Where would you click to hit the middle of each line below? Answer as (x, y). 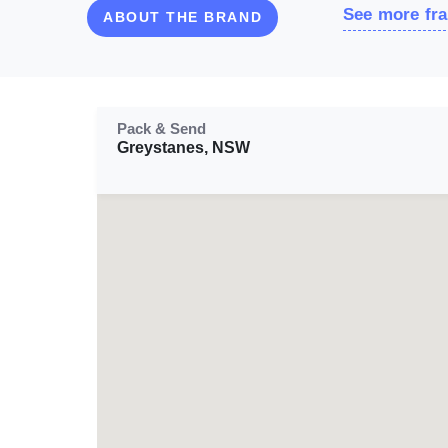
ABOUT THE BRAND (183, 17)
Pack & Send (161, 128)
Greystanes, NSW (183, 147)
